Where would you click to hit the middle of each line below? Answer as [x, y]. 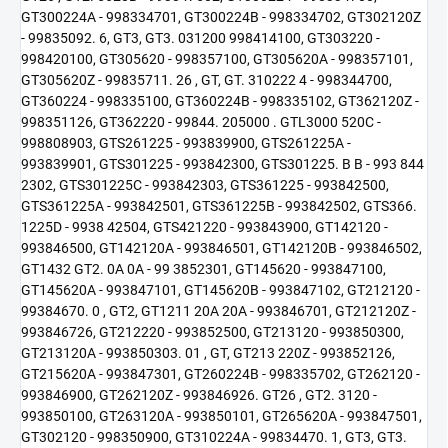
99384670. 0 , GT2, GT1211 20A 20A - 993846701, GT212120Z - [218, 311]
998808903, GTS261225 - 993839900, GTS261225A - [186, 143]
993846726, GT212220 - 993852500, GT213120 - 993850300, [212, 332]
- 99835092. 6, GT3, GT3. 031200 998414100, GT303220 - [200, 38]
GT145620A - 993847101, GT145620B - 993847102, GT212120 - [220, 290]
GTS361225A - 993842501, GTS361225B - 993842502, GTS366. [219, 206]
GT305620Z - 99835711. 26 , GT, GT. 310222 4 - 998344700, [206, 80]
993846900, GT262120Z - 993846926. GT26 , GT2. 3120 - [199, 395]
